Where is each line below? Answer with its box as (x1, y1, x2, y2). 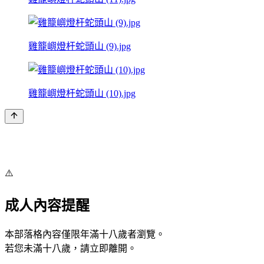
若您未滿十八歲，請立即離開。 (5, 243, 137, 253)
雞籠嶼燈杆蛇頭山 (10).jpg (28, 88, 136, 98)
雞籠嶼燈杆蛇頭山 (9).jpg (28, 41, 131, 51)
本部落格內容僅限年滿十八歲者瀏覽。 (5, 229, 165, 239)
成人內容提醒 (5, 197, 90, 213)
